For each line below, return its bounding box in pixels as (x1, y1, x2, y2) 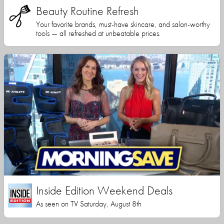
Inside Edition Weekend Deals (36, 182, 172, 198)
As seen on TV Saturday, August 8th (36, 198, 141, 209)
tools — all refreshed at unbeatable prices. (36, 28, 160, 39)
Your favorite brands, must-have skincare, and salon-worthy (36, 19, 210, 30)
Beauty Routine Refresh (36, 3, 139, 19)
